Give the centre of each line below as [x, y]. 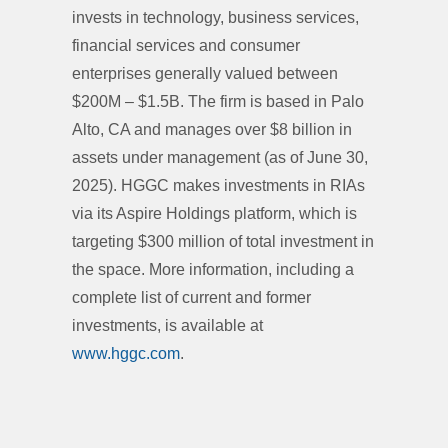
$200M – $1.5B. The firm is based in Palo [218, 101]
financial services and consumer [186, 45]
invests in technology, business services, [215, 17]
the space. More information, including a [213, 269]
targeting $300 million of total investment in [223, 241]
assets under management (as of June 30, [220, 157]
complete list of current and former [191, 297]
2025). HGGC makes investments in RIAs [218, 185]
